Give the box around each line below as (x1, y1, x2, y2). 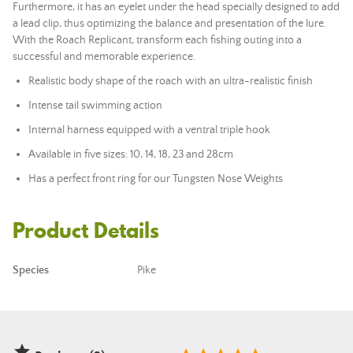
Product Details (13, 216, 159, 245)
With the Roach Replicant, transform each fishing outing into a (13, 34, 302, 46)
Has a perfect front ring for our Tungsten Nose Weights (28, 173, 283, 185)
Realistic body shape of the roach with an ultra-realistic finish (28, 75, 313, 87)
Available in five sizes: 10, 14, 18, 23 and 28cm (28, 148, 233, 161)
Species (13, 264, 49, 277)
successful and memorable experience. (13, 50, 195, 63)
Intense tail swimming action (28, 99, 162, 112)
